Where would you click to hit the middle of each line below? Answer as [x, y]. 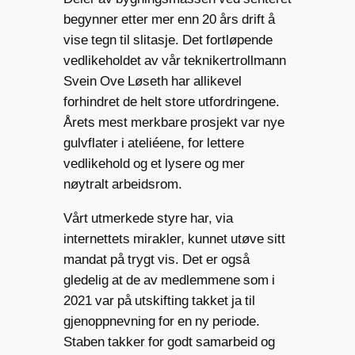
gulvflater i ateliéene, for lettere [153, 143]
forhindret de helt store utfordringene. [171, 101]
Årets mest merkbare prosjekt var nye [174, 122]
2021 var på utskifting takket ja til [159, 300]
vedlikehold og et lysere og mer [154, 163]
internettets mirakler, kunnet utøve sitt [174, 238]
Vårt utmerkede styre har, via [148, 218]
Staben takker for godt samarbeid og [169, 341]
